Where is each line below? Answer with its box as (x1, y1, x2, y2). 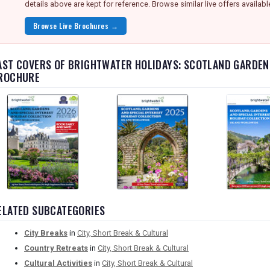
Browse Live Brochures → (33, 20, 119, 31)
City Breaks (24, 228, 67, 238)
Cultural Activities (24, 259, 92, 268)
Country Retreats (24, 243, 88, 253)
